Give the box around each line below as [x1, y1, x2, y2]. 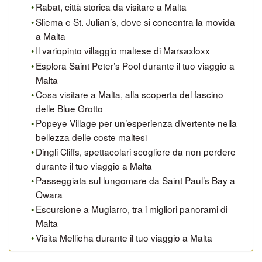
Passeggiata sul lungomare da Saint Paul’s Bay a [36, 174, 236, 187]
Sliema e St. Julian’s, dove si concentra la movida [36, 15, 236, 28]
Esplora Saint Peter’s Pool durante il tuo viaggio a [36, 59, 235, 72]
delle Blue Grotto [36, 102, 104, 115]
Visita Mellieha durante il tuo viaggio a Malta [36, 231, 213, 244]
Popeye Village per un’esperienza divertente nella [36, 116, 237, 129]
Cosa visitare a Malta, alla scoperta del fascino [36, 88, 224, 101]
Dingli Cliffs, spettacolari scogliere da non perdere [36, 145, 236, 158]
